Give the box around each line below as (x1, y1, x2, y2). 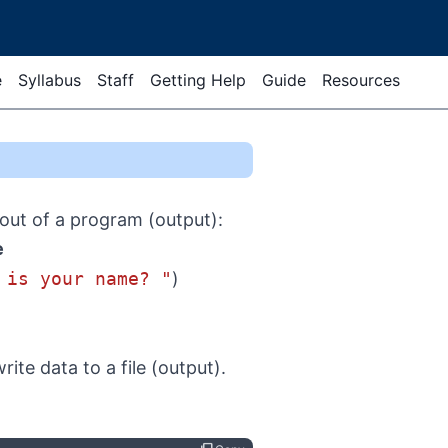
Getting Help (150, 70, 246, 90)
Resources (322, 70, 400, 90)
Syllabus (18, 70, 81, 90)
